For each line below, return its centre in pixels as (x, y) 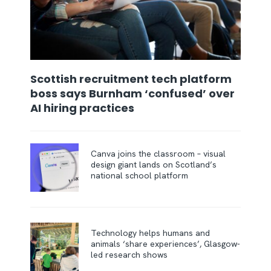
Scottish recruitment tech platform (131, 79)
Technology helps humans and (150, 233)
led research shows (130, 255)
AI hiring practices (83, 108)
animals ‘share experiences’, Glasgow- (165, 244)
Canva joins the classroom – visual (158, 154)
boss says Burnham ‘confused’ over (132, 94)
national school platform (141, 176)
